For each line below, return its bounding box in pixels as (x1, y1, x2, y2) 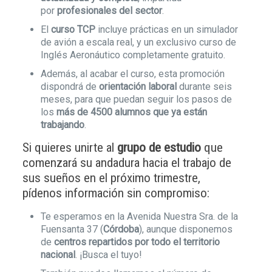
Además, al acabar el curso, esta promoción (40, 68, 225, 80)
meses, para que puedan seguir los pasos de (40, 93, 232, 105)
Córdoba (103, 223, 139, 235)
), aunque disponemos (138, 223, 233, 235)
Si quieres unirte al (22, 140, 117, 155)
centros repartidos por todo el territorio (53, 236, 220, 248)
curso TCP (48, 24, 95, 35)
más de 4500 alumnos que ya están (56, 106, 207, 118)
